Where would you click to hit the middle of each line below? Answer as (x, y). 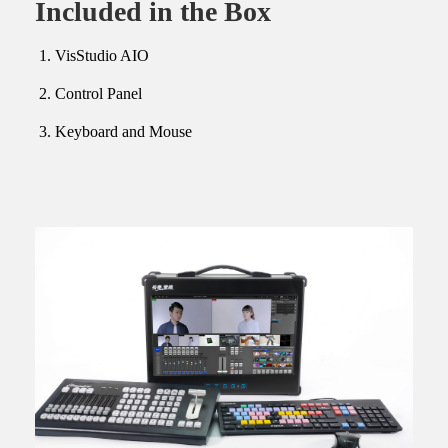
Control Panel (98, 94)
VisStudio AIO (102, 56)
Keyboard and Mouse (123, 132)
